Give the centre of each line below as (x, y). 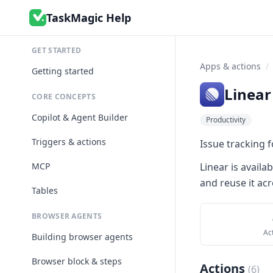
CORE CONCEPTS (64, 97)
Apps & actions (230, 66)
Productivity (226, 120)
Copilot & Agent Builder (80, 117)
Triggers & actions (69, 142)
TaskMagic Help (89, 18)
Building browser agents (82, 237)
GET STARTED (57, 50)
